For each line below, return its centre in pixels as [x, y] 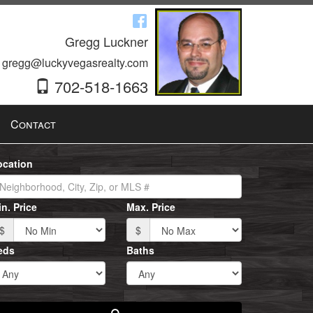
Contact [33, 124]
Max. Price [151, 207]
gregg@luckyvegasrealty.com [75, 63]
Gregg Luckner [107, 41]
